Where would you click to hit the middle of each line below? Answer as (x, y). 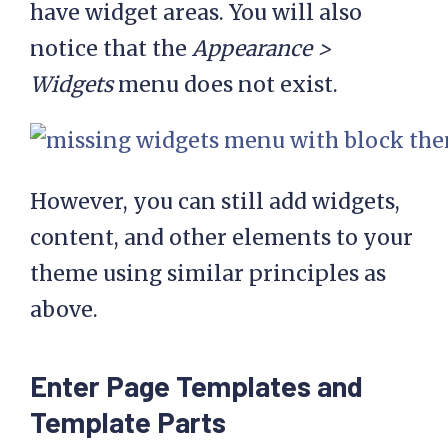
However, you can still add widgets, (215, 201)
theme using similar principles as (208, 273)
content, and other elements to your (221, 237)
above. (64, 309)
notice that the (111, 48)
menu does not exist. (225, 84)
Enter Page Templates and (196, 385)
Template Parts (128, 421)
